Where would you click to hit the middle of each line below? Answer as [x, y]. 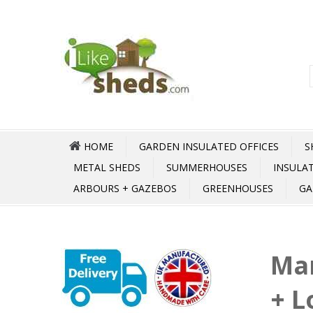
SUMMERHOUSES [207, 167]
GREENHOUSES [238, 188]
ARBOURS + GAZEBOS [125, 188]
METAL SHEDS [107, 167]
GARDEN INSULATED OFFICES [209, 146]
